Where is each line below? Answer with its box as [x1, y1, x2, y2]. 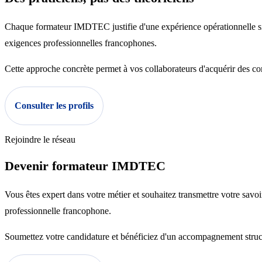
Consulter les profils [15, 101, 94, 111]
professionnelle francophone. [5, 206, 111, 216]
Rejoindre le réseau [5, 135, 75, 145]
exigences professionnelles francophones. [5, 38, 157, 49]
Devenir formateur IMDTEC [5, 158, 166, 174]
